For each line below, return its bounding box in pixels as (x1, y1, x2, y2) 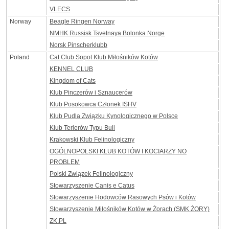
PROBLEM (50, 158, 80, 166)
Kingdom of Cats (50, 77, 96, 84)
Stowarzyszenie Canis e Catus (50, 182, 134, 189)
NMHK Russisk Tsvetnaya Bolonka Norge (50, 30, 165, 37)
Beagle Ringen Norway (50, 18, 114, 25)
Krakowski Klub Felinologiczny (50, 136, 134, 143)
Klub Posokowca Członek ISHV (50, 101, 136, 108)
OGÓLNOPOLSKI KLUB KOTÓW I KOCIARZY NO (50, 148, 187, 155)
